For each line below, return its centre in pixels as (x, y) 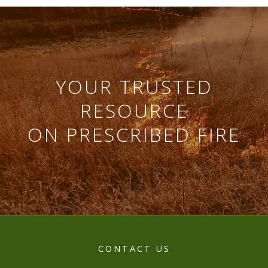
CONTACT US (134, 248)
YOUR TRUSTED (134, 86)
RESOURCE (134, 110)
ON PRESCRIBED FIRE (134, 134)
